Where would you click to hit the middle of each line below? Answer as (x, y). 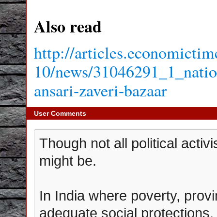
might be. (68, 161)
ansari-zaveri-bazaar (100, 90)
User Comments (60, 113)
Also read (68, 26)
